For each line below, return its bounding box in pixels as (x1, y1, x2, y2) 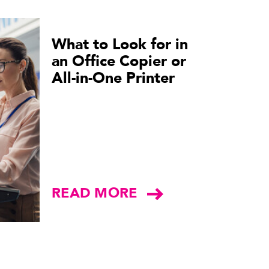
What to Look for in (52, 34, 188, 55)
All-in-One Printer (52, 67, 175, 88)
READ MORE (52, 183, 138, 202)
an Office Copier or (52, 50, 186, 71)
